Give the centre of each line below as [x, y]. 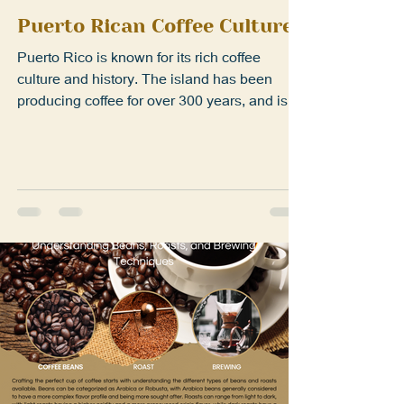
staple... [42, 161]
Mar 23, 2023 [50, 28]
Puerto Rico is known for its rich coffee [139, 96]
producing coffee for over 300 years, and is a [158, 139]
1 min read [124, 28]
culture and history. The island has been [145, 117]
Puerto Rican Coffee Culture [155, 65]
